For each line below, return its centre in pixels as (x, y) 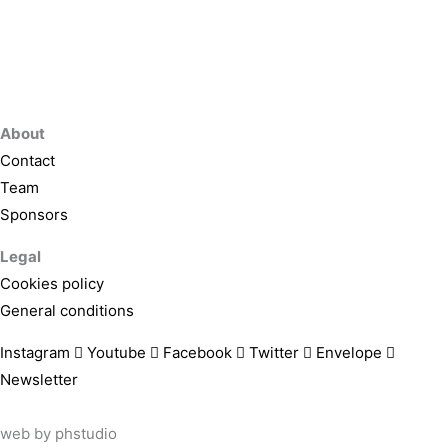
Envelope (349, 352)
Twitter (274, 352)
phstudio (86, 433)
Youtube (116, 352)
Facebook (197, 352)
